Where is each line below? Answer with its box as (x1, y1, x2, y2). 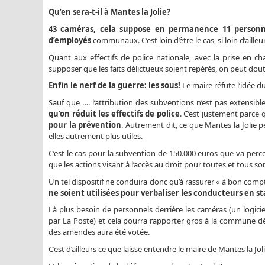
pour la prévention (49, 119, 122, 130)
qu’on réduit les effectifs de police (49, 108, 180, 119)
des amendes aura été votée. (49, 227, 150, 238)
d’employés (49, 34, 91, 46)
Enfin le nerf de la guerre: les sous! (49, 80, 180, 91)
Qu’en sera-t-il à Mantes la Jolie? (49, 7, 170, 17)
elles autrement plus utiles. (49, 131, 143, 141)
